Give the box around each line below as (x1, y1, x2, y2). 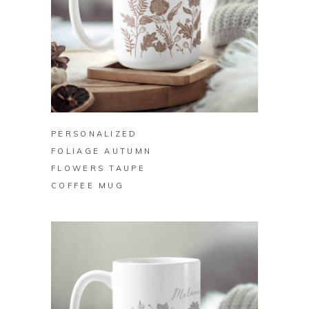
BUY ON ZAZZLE (110, 91, 199, 101)
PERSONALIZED (51, 129, 138, 139)
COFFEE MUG (51, 181, 125, 191)
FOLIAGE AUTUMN (51, 146, 152, 157)
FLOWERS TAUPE (51, 163, 146, 174)
